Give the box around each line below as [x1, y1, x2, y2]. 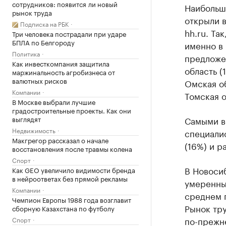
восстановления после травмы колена [12, 143, 132, 153]
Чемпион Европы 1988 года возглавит [12, 194, 131, 204]
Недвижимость [12, 125, 55, 135]
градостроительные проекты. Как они [12, 105, 131, 115]
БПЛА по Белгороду [12, 37, 75, 47]
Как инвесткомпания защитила [12, 58, 109, 68]
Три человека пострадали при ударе [12, 28, 126, 38]
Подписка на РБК [20, 19, 69, 28]
